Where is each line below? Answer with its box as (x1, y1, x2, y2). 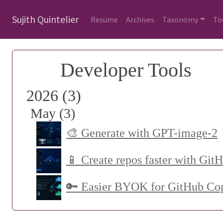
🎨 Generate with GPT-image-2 (66, 126, 218, 139)
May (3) (30, 106, 75, 121)
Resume (91, 14, 118, 25)
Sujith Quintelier (12, 13, 79, 26)
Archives (126, 14, 154, 25)
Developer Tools (55, 59, 192, 81)
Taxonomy (162, 14, 198, 25)
